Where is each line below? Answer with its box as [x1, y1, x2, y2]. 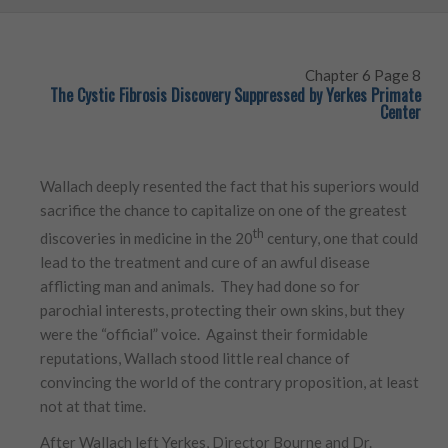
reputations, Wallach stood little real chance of [40, 348, 351, 367]
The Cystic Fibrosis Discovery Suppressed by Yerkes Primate [49, 82, 421, 107]
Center [379, 99, 421, 124]
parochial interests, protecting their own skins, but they [40, 300, 406, 319]
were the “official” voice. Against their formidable [40, 324, 369, 343]
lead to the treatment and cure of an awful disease [40, 252, 371, 271]
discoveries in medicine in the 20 [40, 228, 254, 247]
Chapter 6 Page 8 [304, 65, 421, 84]
